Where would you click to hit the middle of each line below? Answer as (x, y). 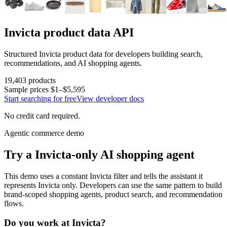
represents (21, 185)
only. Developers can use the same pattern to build (141, 185)
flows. (14, 203)
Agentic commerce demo (44, 133)
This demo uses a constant (47, 176)
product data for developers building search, (132, 54)
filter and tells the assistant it (157, 176)
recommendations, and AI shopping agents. (73, 63)
